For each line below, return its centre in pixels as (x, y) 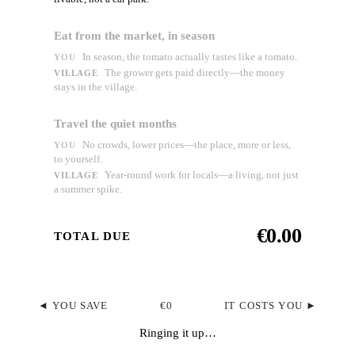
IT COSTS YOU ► (271, 306)
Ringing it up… (177, 333)
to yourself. (78, 160)
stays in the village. (95, 88)
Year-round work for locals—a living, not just (201, 176)
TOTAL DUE (93, 236)
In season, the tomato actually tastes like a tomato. (189, 57)
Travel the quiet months (115, 124)
